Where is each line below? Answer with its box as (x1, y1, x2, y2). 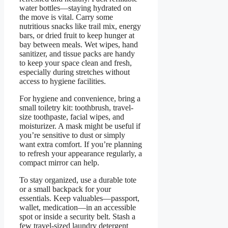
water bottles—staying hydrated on (19, 3, 131, 12)
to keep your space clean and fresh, (19, 58, 132, 67)
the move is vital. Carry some (19, 12, 113, 21)
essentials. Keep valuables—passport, (19, 193, 139, 203)
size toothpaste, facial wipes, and (19, 112, 124, 121)
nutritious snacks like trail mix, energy (19, 21, 141, 31)
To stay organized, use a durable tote (19, 175, 136, 184)
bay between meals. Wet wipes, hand (19, 40, 138, 49)
